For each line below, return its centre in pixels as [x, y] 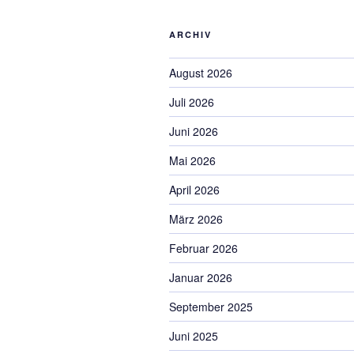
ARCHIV [190, 34]
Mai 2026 [192, 160]
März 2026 [196, 219]
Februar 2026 [203, 248]
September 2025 [211, 307]
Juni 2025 [194, 336]
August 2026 [201, 73]
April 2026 [194, 190]
